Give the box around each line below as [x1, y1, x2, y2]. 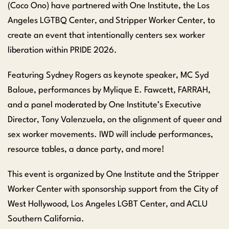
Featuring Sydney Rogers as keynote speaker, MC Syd [8, 71, 209, 80]
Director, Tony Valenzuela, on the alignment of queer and [8, 116, 221, 125]
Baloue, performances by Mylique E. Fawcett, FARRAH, [8, 86, 211, 95]
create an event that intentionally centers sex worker [8, 31, 205, 40]
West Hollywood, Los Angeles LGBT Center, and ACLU [8, 200, 208, 209]
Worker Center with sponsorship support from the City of [8, 185, 218, 194]
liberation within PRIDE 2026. [8, 46, 117, 55]
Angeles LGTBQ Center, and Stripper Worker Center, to [8, 16, 215, 26]
